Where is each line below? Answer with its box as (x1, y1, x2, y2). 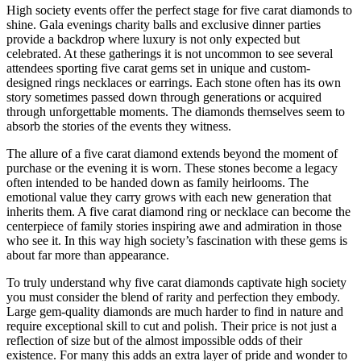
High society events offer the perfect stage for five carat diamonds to (6, 3, 352, 18)
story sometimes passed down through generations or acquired (6, 90, 322, 105)
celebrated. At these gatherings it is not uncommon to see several (6, 47, 333, 61)
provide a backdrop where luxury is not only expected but (6, 32, 300, 47)
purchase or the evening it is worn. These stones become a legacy (6, 161, 338, 176)
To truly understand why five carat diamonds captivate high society (6, 276, 346, 290)
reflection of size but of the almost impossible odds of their (6, 334, 302, 348)
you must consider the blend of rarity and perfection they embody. (6, 290, 340, 305)
